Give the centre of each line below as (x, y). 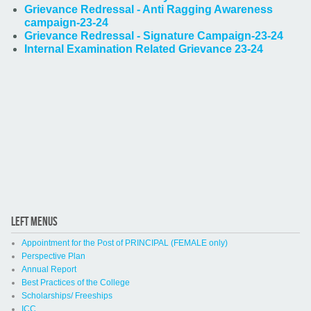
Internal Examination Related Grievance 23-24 (144, 49)
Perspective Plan (53, 257)
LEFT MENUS (34, 222)
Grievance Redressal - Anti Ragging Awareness (149, 9)
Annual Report (49, 270)
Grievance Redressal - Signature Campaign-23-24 (154, 36)
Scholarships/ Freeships (67, 296)
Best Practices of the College (75, 283)
